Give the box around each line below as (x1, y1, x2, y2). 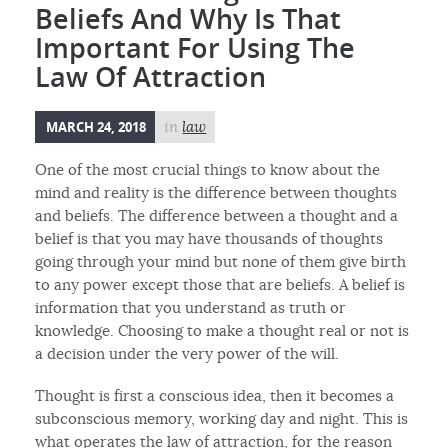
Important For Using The (35, 29, 356, 66)
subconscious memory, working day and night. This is (35, 408, 409, 428)
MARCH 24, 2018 (46, 117, 147, 136)
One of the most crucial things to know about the (35, 159, 381, 179)
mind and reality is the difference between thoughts (35, 182, 398, 202)
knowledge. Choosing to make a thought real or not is (35, 320, 410, 340)
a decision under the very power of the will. (35, 343, 340, 363)
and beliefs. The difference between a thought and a (35, 205, 399, 225)
